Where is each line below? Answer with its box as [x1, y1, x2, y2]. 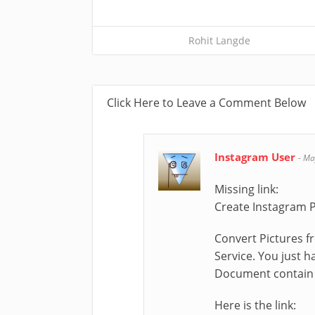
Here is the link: [214, 297, 296, 313]
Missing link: [214, 181, 278, 197]
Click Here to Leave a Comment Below [107, 94, 306, 110]
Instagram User [214, 149, 298, 164]
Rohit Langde [188, 33, 250, 47]
